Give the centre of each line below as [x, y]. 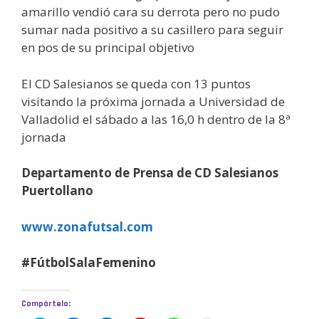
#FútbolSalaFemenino [89, 263]
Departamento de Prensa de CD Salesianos [150, 173]
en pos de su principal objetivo [108, 48]
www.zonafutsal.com [87, 226]
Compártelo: [46, 303]
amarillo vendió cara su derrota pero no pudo [151, 12]
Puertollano [57, 191]
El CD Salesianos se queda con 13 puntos [136, 83]
